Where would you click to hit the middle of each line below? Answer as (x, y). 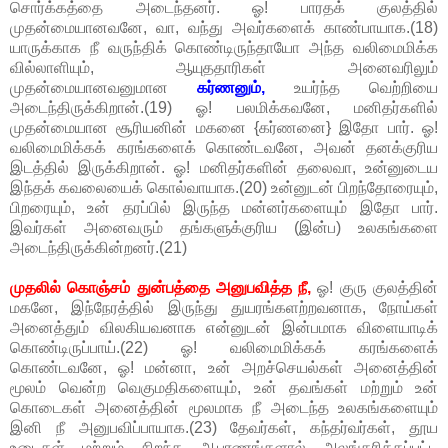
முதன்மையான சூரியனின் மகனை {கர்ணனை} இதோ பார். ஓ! (224, 128)
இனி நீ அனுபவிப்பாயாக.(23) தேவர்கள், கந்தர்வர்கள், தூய (224, 428)
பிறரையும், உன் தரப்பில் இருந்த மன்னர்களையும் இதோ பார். (224, 208)
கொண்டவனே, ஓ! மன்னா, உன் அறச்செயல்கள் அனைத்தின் (224, 368)
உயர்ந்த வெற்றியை (351, 88)
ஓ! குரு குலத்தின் (375, 288)
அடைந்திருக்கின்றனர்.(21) (98, 248)
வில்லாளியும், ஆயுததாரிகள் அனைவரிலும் (224, 68)
